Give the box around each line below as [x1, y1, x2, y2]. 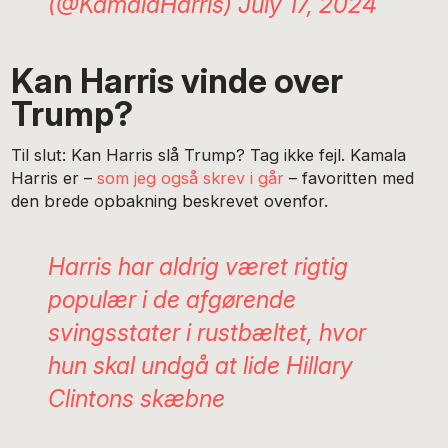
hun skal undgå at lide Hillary [47, 350, 353, 380]
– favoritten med [289, 167, 415, 188]
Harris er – [11, 167, 98, 188]
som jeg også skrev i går [97, 167, 290, 188]
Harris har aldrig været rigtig [47, 251, 348, 281]
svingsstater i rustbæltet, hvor [47, 317, 366, 347]
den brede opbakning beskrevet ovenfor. [11, 190, 329, 211]
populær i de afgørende [47, 284, 296, 314]
